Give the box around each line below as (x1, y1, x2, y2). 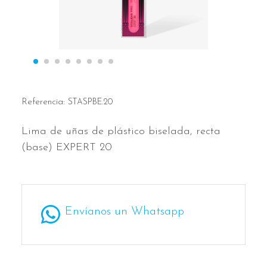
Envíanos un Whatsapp (65, 206, 184, 218)
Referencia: (21, 97, 68, 107)
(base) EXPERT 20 (21, 142, 112, 153)
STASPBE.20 (68, 98, 113, 106)
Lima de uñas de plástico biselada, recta (21, 126, 221, 137)
